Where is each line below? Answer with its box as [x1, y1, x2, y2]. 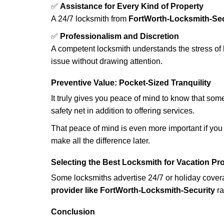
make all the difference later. [51, 136, 150, 145]
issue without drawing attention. [51, 57, 162, 65]
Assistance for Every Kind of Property [60, 2, 203, 10]
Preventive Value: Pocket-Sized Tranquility [51, 78, 211, 87]
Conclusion [51, 207, 95, 216]
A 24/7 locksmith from [51, 14, 128, 23]
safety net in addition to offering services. [51, 106, 194, 115]
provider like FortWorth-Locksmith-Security [51, 186, 215, 194]
